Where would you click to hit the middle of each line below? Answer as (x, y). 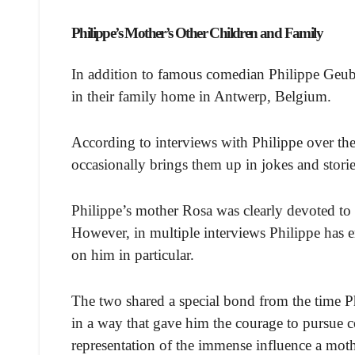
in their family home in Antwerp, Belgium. (201, 97)
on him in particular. (133, 255)
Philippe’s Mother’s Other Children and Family (197, 32)
